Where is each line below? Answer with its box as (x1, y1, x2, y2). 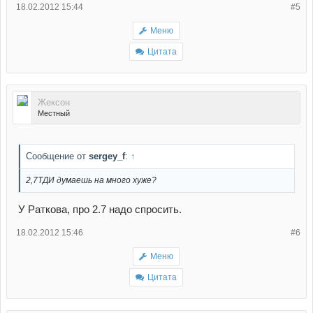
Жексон (38, 96, 70, 108)
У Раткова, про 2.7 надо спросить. (18, 204, 182, 216)
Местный (38, 108, 70, 117)
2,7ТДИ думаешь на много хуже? (26, 175, 156, 185)
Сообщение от (26, 150, 89, 161)
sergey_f (89, 150, 125, 161)
